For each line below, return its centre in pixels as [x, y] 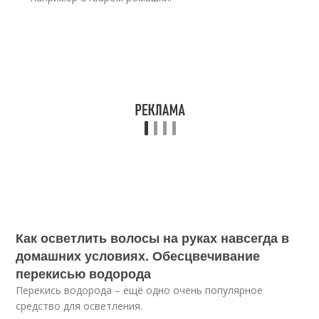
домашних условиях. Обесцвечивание [138, 256]
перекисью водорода [84, 273]
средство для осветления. [79, 306]
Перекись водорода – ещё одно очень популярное [140, 290]
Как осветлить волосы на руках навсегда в [153, 238]
